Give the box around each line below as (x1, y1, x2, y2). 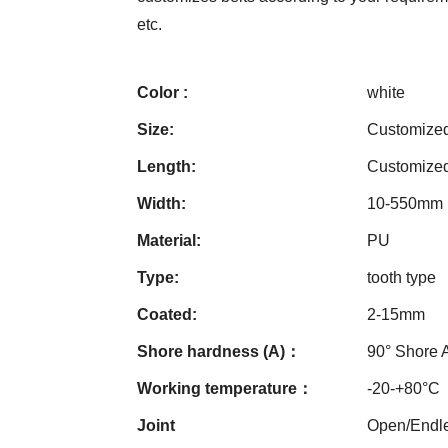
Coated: (137, 305, 197, 323)
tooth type (367, 268, 436, 286)
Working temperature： (137, 379, 313, 397)
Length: (137, 157, 196, 175)
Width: (137, 194, 186, 212)
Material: (137, 231, 201, 249)
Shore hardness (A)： (137, 342, 301, 360)
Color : (137, 83, 188, 101)
